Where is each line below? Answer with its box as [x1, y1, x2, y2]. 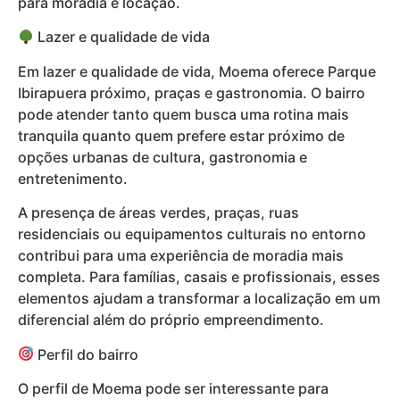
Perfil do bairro [34, 345, 139, 363]
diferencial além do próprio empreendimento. [18, 311, 324, 329]
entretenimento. [18, 169, 128, 187]
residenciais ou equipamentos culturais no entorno [18, 225, 366, 244]
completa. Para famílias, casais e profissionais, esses [18, 268, 380, 287]
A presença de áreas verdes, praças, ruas [18, 204, 299, 222]
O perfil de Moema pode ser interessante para [18, 379, 329, 398]
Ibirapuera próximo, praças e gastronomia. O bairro [18, 83, 365, 102]
